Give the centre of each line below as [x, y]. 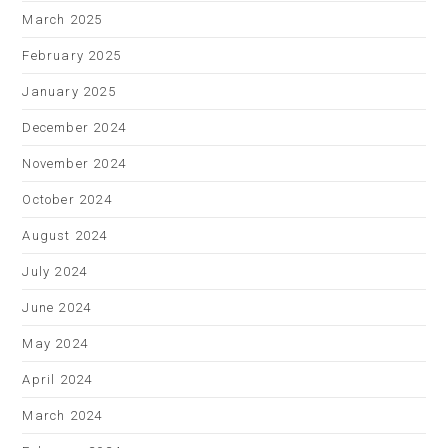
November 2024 [74, 163]
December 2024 [74, 127]
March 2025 [62, 19]
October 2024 [67, 199]
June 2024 [57, 307]
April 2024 [57, 379]
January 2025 [69, 91]
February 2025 [72, 55]
